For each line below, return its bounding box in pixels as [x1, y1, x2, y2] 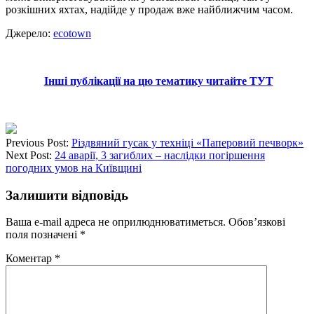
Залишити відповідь [6, 187, 128, 203]
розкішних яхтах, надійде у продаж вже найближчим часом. [6, 3, 293, 15]
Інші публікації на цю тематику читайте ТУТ [43, 74, 273, 87]
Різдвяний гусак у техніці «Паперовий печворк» [71, 136, 303, 149]
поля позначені [6, 228, 80, 241]
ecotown [53, 27, 91, 39]
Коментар [6, 252, 55, 265]
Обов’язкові [228, 216, 285, 228]
